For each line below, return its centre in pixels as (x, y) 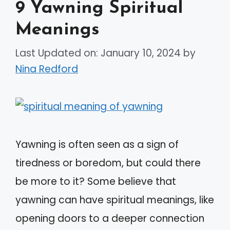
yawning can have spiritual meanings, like (115, 200)
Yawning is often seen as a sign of (97, 144)
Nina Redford (47, 69)
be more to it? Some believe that (96, 181)
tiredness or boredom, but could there (108, 163)
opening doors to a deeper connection (110, 218)
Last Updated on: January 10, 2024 (98, 53)
